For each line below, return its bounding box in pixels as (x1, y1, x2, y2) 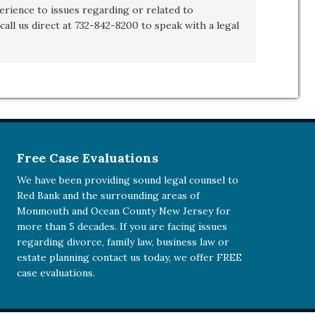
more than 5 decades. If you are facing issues (17, 220, 227, 233)
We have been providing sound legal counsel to (17, 174, 238, 186)
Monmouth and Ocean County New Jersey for (17, 205, 231, 217)
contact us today (92, 251, 169, 264)
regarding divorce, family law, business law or (17, 236, 229, 248)
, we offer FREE (169, 251, 242, 264)
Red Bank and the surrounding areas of (17, 189, 202, 202)
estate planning (17, 251, 92, 264)
